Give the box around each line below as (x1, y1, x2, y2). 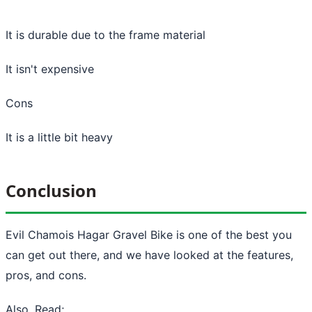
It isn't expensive (6, 61, 94, 76)
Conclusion (6, 178, 97, 202)
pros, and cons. (6, 267, 86, 282)
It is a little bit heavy (6, 130, 113, 144)
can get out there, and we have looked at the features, (6, 247, 293, 262)
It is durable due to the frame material (6, 27, 205, 42)
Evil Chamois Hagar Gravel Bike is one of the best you (6, 227, 292, 242)
